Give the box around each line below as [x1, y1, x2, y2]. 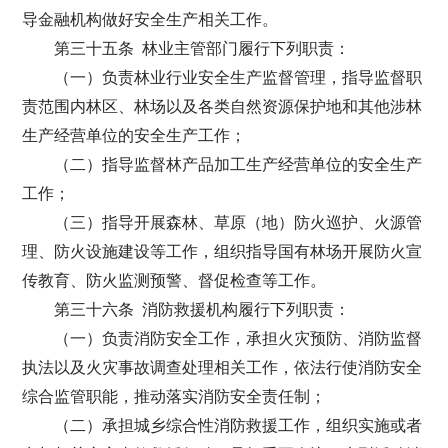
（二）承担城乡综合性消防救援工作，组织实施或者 [54, 417, 423, 434]
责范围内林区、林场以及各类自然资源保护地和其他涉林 [22, 98, 423, 115]
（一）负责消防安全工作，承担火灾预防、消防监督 [54, 330, 423, 347]
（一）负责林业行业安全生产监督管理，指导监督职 [54, 69, 423, 86]
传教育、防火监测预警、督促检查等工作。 [22, 272, 327, 289]
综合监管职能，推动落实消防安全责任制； [22, 388, 327, 405]
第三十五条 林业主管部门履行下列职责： [54, 40, 351, 57]
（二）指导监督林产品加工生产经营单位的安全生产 [54, 156, 423, 173]
